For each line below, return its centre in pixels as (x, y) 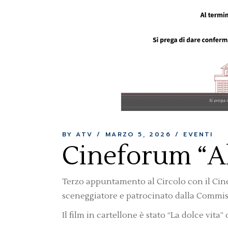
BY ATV (78, 134)
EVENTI (198, 134)
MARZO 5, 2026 (138, 134)
